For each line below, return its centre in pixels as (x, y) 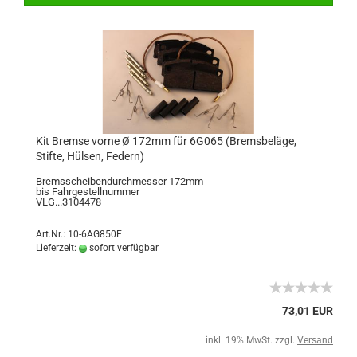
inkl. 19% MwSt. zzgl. (251, 340)
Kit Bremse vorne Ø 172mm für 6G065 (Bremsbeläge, (166, 141)
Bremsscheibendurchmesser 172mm (120, 181)
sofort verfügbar (123, 248)
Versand (315, 340)
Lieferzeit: (57, 248)
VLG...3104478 (69, 202)
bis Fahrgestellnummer (88, 192)
